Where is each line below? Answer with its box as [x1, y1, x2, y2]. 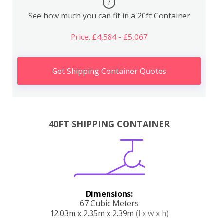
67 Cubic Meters [79, 198, 139, 209]
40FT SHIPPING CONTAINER [48, 118, 170, 130]
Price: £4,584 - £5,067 [71, 31, 147, 42]
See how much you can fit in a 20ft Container [28, 10, 190, 21]
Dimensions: [85, 188, 133, 200]
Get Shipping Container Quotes [52, 65, 166, 76]
